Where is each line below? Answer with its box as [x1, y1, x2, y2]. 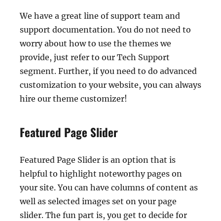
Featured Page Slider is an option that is [20, 155, 176, 165]
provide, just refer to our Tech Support [20, 52, 170, 63]
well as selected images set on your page [20, 196, 177, 207]
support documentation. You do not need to [20, 25, 191, 35]
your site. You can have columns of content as [20, 183, 198, 193]
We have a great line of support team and [20, 11, 180, 21]
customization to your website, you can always [20, 80, 201, 90]
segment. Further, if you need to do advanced [20, 66, 197, 76]
